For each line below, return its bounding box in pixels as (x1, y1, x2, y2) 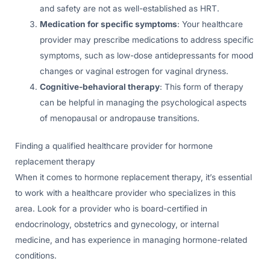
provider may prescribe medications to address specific (40, 34, 254, 45)
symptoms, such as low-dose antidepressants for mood (40, 50, 254, 60)
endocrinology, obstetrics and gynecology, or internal (15, 219, 219, 230)
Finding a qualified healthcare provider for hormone (15, 141, 213, 151)
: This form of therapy (160, 81, 244, 92)
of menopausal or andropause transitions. (40, 113, 200, 123)
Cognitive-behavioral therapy (40, 81, 160, 92)
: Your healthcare (177, 19, 243, 29)
